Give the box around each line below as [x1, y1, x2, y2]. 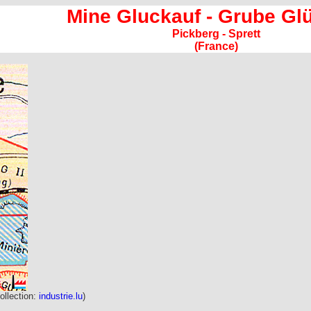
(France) [194, 40, 238, 52]
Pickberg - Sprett [171, 28, 260, 40]
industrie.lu [39, 291, 83, 301]
